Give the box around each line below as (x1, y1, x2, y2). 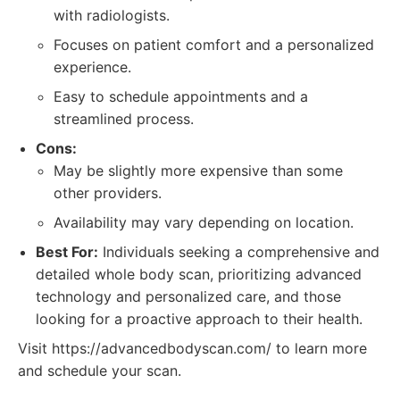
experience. (54, 58, 131, 76)
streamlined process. (54, 110, 194, 128)
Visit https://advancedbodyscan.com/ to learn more (18, 339, 367, 357)
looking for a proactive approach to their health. (36, 310, 362, 328)
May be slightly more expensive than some (54, 162, 343, 179)
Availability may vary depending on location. (54, 213, 354, 231)
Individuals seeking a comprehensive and (98, 243, 379, 261)
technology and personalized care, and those (36, 287, 341, 305)
